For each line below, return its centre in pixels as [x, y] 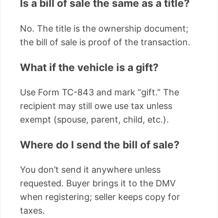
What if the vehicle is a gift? [89, 67]
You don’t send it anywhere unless [90, 169]
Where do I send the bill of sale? [100, 145]
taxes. [32, 210]
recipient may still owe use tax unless [96, 106]
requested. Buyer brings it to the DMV [98, 183]
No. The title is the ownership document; [104, 28]
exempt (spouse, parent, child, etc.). [94, 119]
